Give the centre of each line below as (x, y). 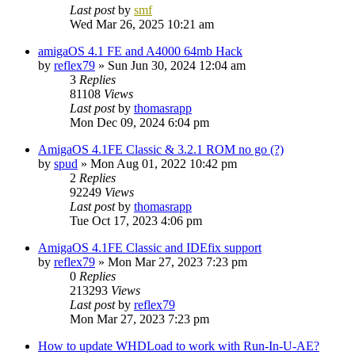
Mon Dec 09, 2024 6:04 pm (139, 122)
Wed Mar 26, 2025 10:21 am (142, 24)
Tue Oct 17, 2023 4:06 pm (136, 220)
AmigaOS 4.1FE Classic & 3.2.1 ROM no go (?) (161, 149)
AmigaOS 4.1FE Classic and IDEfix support (150, 247)
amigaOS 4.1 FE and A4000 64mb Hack (140, 51)
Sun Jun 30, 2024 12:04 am (177, 65)
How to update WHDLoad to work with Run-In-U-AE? (179, 345)
